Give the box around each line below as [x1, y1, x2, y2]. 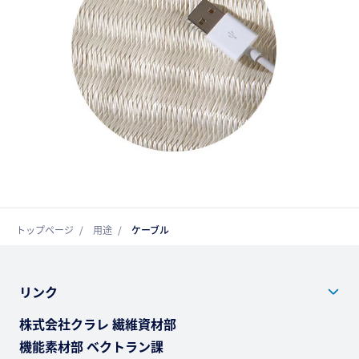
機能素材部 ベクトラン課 [19, 336, 163, 356]
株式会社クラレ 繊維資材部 [19, 313, 176, 333]
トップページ [16, 222, 74, 236]
